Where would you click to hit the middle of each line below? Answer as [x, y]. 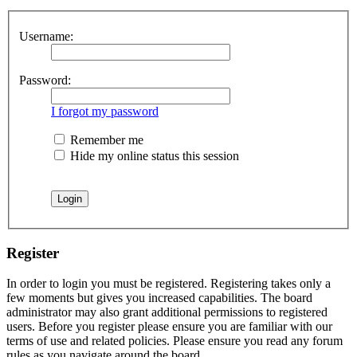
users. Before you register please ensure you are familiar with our [169, 327]
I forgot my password [105, 111]
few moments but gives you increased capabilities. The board [159, 298]
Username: [46, 36]
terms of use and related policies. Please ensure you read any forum [175, 341]
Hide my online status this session [153, 156]
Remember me [105, 140]
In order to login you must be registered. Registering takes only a [169, 284]
